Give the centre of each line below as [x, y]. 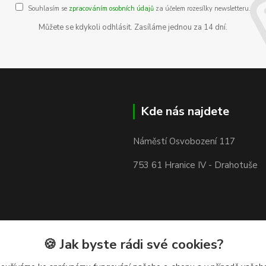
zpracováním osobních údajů [111, 9]
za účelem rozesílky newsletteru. [202, 9]
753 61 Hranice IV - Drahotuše [195, 165]
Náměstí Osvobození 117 [184, 141]
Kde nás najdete [185, 111]
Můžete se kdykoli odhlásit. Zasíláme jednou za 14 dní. [133, 27]
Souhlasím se [48, 9]
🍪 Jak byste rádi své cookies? [133, 244]
